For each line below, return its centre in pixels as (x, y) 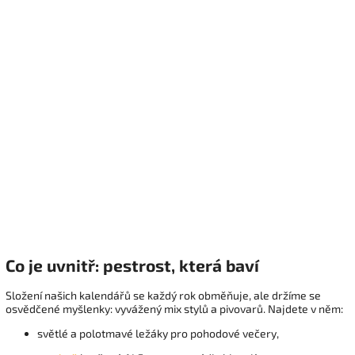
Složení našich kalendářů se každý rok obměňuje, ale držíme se (163, 296)
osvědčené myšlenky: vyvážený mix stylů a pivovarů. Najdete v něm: (174, 309)
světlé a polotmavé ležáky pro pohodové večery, (158, 334)
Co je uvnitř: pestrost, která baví (132, 265)
